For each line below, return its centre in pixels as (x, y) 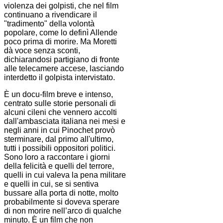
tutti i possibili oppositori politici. (60, 148)
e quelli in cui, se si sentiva (51, 184)
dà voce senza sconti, (42, 51)
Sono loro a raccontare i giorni (57, 157)
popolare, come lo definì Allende (61, 33)
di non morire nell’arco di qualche (63, 211)
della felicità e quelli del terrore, (59, 166)
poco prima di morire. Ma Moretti (60, 42)
